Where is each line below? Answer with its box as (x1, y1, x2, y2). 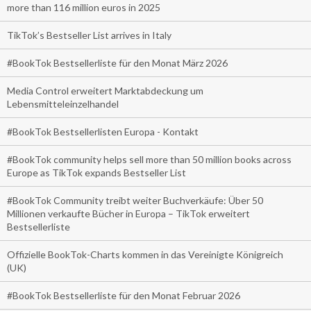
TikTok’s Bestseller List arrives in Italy (7, 29, 171, 42)
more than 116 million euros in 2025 (7, 1, 160, 14)
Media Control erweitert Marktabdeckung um (7, 85, 203, 97)
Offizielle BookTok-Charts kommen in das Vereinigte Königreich (7, 249, 283, 261)
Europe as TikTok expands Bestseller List (7, 167, 186, 179)
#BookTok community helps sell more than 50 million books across (7, 153, 292, 166)
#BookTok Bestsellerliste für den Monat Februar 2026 (7, 289, 240, 302)
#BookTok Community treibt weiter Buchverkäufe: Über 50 (7, 194, 263, 207)
